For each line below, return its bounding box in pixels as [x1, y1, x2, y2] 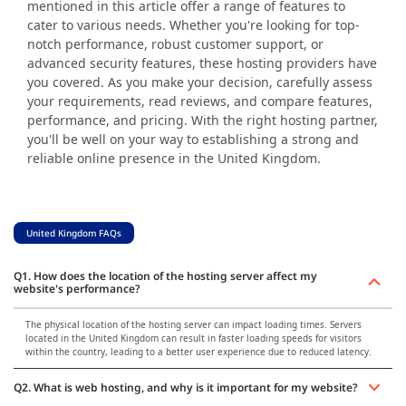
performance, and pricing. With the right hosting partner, [27, 111, 378, 129]
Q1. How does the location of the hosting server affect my [14, 267, 317, 284]
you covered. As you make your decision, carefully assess [27, 72, 372, 91]
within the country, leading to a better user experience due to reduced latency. [24, 344, 372, 358]
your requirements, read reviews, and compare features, [27, 92, 372, 110]
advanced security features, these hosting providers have [27, 53, 377, 72]
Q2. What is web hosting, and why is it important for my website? [14, 379, 358, 395]
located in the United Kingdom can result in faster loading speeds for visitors [24, 331, 362, 344]
